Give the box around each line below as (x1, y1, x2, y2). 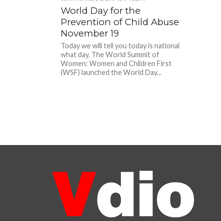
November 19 (61, 28, 119, 39)
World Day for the (61, 5, 141, 16)
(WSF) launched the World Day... (61, 68, 162, 76)
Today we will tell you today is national (61, 41, 180, 50)
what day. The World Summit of (61, 50, 160, 59)
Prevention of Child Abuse (61, 16, 180, 28)
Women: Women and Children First (61, 59, 172, 68)
